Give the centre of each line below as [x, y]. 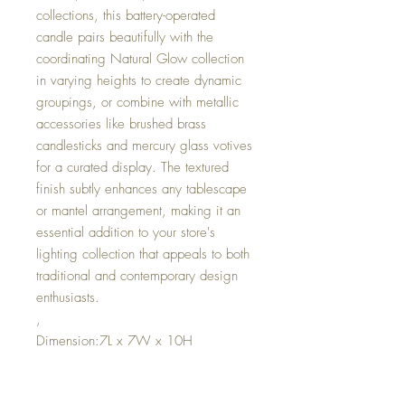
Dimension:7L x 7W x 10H [114, 341]
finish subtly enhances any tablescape [141, 189]
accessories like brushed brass [121, 124]
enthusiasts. [68, 297]
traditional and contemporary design [137, 276]
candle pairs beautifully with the [125, 37]
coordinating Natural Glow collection [140, 59]
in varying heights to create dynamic [139, 80]
